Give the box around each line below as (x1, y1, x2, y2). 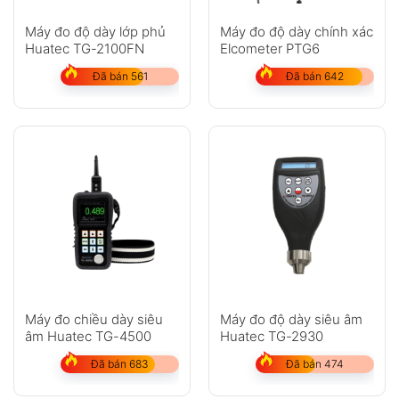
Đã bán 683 (91, 357, 149, 371)
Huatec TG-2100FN (24, 39, 144, 57)
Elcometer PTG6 (219, 39, 320, 57)
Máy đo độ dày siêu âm (219, 311, 362, 329)
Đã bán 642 (286, 69, 344, 83)
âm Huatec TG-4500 (24, 328, 151, 346)
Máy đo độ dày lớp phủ (24, 22, 166, 40)
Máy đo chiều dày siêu (24, 311, 163, 329)
